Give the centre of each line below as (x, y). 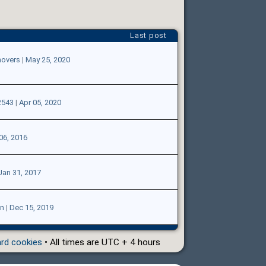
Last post (148, 35)
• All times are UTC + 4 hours (101, 242)
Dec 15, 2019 (31, 207)
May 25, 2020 (47, 59)
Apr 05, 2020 (40, 102)
